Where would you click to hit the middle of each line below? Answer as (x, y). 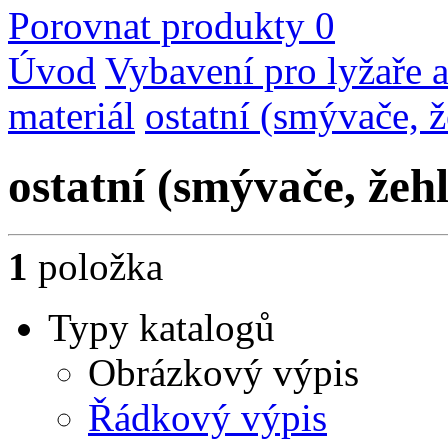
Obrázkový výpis (223, 373)
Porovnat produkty (156, 25)
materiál (71, 115)
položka (95, 267)
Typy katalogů (161, 328)
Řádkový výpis (207, 418)
